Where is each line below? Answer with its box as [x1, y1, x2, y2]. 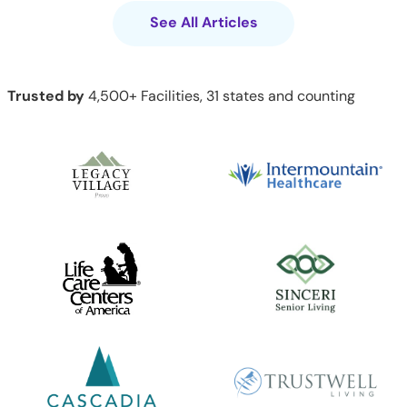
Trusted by [7, 86, 84, 106]
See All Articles [149, 13, 258, 33]
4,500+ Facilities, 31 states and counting [84, 86, 355, 106]
